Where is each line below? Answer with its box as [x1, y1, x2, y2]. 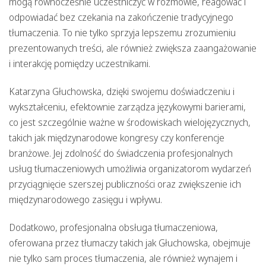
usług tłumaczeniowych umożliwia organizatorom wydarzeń [9, 162, 251, 176]
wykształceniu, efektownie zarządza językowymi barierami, [9, 100, 246, 114]
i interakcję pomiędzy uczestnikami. [9, 56, 150, 70]
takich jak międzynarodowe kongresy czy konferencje [9, 131, 224, 145]
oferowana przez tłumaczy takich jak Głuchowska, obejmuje [9, 236, 251, 250]
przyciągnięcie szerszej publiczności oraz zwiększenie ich [9, 178, 241, 191]
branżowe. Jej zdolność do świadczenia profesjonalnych [9, 147, 233, 160]
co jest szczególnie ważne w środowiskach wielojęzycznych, [9, 116, 251, 129]
